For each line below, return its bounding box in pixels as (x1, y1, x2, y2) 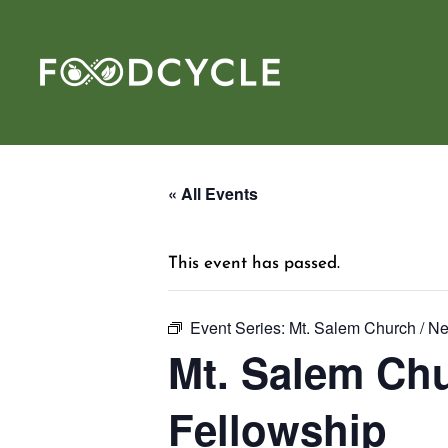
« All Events (168, 182, 258, 205)
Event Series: (190, 316, 289, 339)
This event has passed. (168, 255, 340, 272)
